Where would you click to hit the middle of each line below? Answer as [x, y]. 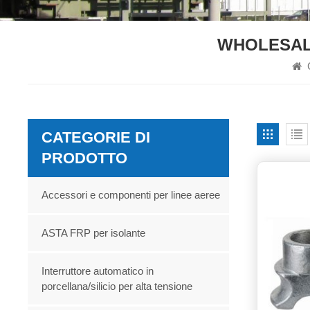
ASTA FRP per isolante [94, 232]
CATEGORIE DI [96, 137]
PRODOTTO [85, 158]
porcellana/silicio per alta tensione [117, 286]
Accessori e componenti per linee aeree [131, 194]
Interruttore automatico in [98, 271]
